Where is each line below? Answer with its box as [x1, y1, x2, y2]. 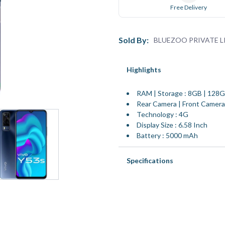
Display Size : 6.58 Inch [137, 121, 207, 129]
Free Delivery [170, 4, 207, 11]
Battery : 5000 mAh [137, 131, 198, 140]
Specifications [127, 156, 173, 165]
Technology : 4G [137, 110, 188, 119]
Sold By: [119, 35, 149, 45]
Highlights [127, 65, 161, 74]
